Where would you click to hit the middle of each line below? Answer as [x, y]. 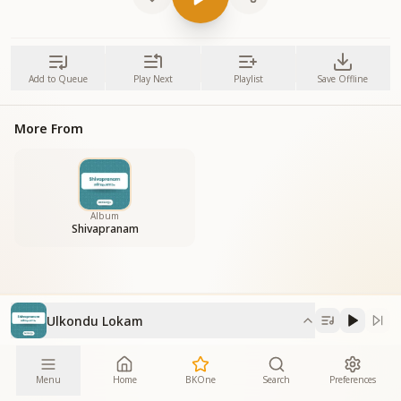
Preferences [352, 379]
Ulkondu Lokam [95, 320]
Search [276, 379]
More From [49, 128]
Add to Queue [58, 79]
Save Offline [343, 79]
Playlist [248, 79]
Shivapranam [105, 229]
